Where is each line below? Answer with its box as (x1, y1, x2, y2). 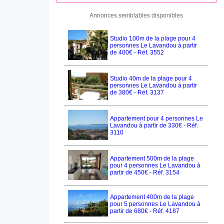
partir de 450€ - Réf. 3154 (110, 169, 179, 176)
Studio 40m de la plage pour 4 (110, 75, 192, 82)
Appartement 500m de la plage (110, 155, 194, 162)
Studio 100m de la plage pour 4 (110, 35, 195, 42)
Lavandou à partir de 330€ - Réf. (110, 122, 198, 129)
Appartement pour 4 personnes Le (110, 115, 203, 122)
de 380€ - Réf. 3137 (110, 89, 164, 96)
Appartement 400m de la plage (110, 193, 194, 200)
